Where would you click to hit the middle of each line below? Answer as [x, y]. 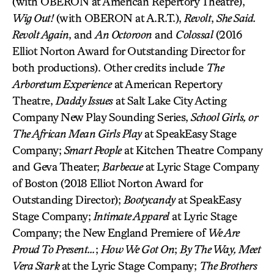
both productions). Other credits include [109, 67]
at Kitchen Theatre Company [191, 150]
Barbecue [122, 166]
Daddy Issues [84, 100]
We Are [224, 232]
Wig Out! [33, 17]
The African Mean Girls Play [77, 133]
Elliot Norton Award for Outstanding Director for [128, 50]
